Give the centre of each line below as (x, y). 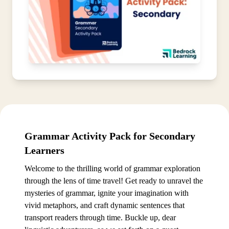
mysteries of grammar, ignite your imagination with (107, 193)
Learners (44, 151)
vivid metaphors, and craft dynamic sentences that (105, 205)
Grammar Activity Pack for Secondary (110, 136)
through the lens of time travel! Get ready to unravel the (114, 181)
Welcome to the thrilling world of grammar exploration (112, 169)
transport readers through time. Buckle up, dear (100, 218)
